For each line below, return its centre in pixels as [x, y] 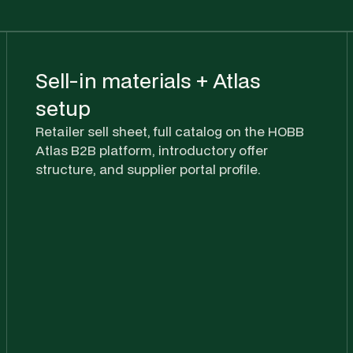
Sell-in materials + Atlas [148, 80]
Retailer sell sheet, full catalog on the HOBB [170, 131]
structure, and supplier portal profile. [148, 169]
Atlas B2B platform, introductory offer [152, 150]
